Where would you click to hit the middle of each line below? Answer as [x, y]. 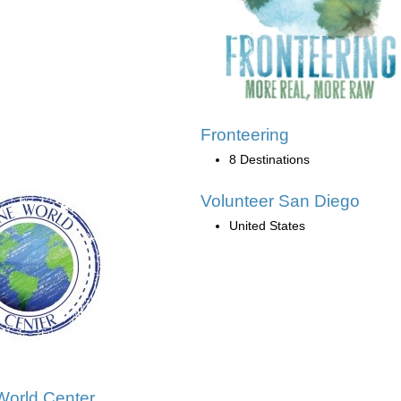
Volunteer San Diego [280, 200]
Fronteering [245, 134]
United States [267, 225]
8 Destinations [269, 159]
